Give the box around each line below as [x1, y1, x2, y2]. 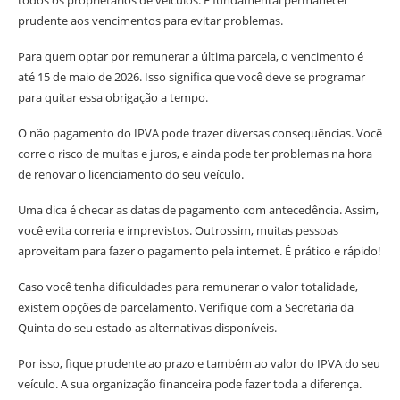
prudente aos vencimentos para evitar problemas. [18, 12, 283, 29]
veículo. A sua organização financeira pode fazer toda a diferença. [18, 376, 362, 392]
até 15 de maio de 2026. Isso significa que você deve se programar [18, 69, 365, 85]
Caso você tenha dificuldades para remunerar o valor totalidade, [18, 279, 358, 295]
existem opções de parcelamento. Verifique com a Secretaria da [18, 299, 354, 315]
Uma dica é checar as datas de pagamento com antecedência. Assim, [18, 202, 379, 218]
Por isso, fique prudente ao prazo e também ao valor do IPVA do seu [18, 355, 380, 371]
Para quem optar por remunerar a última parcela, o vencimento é [18, 48, 363, 64]
